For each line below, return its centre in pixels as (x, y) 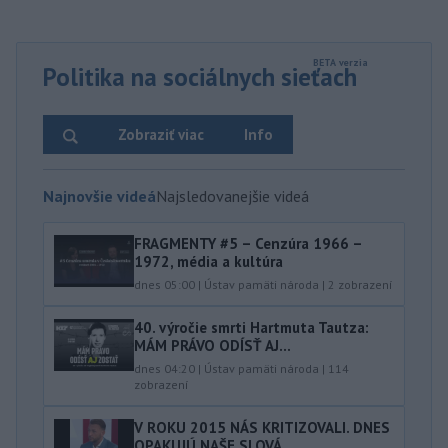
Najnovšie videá (99, 196)
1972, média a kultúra (208, 261)
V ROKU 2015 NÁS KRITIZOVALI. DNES (262, 427)
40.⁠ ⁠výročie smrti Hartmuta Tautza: (251, 327)
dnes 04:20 (164, 368)
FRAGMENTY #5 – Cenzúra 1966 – (248, 243)
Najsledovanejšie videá (232, 196)
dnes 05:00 (164, 284)
